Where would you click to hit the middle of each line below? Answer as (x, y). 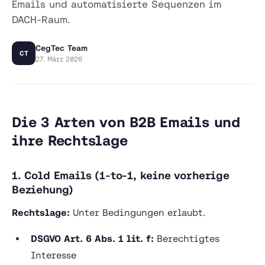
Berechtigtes (187, 238)
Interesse (54, 255)
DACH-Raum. (41, 19)
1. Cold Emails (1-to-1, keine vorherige (121, 175)
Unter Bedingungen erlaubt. (138, 212)
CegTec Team (62, 48)
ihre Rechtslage (70, 140)
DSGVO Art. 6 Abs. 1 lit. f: (92, 238)
